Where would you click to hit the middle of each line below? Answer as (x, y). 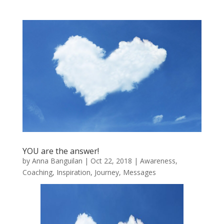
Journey (106, 172)
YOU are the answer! (60, 151)
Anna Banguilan (57, 161)
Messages (139, 172)
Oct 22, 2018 (111, 161)
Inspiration (73, 172)
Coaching (37, 172)
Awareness (157, 161)
